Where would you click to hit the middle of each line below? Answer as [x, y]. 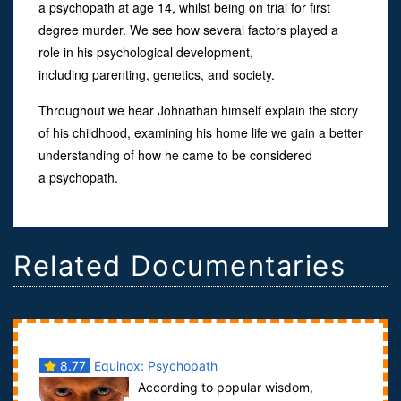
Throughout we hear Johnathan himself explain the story [198, 110]
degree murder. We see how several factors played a [188, 29]
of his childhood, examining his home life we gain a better [200, 132]
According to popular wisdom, [225, 388]
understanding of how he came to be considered [175, 154]
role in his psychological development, [146, 51]
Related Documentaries [180, 265]
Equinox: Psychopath [154, 366]
